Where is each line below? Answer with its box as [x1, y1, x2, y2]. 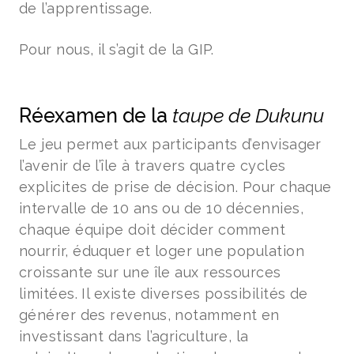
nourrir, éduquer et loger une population [19, 243, 305, 259]
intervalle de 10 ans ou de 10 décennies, [19, 200, 304, 217]
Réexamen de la [19, 104, 172, 127]
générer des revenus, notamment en [19, 307, 280, 323]
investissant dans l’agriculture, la [19, 328, 249, 345]
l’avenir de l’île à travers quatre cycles [19, 157, 286, 174]
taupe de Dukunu [172, 104, 324, 127]
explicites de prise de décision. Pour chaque [19, 179, 332, 195]
